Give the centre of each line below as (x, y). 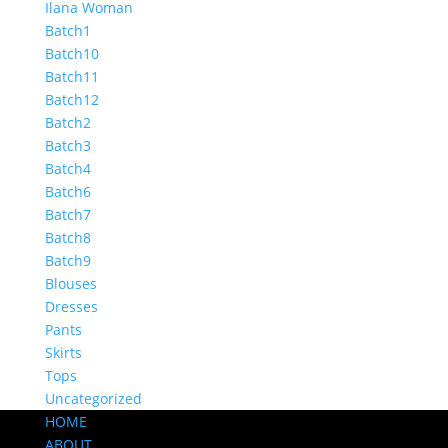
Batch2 (67, 122)
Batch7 (67, 214)
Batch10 (71, 53)
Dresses (71, 306)
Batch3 (67, 145)
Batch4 (67, 168)
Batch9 (67, 260)
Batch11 (71, 76)
